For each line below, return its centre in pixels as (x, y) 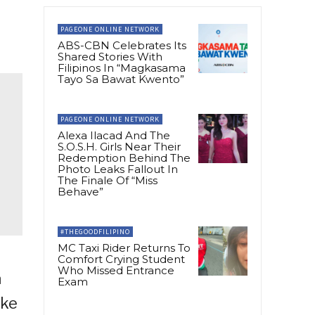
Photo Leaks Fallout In (118, 169)
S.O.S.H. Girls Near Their (119, 147)
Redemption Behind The (124, 158)
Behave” (81, 192)
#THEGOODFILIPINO (95, 232)
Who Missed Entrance (116, 271)
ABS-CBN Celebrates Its (122, 46)
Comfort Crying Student (121, 259)
